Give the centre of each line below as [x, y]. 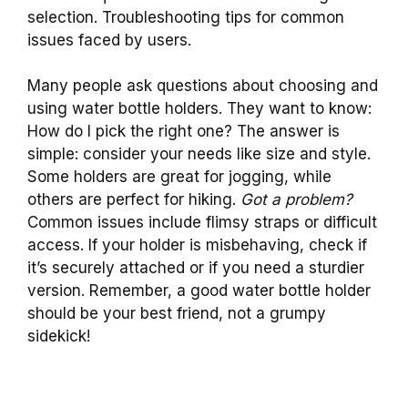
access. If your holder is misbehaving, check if [197, 245]
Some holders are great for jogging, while [179, 177]
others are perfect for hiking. [134, 200]
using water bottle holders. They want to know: [199, 109]
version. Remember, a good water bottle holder [199, 291]
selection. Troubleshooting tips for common [186, 17]
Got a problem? [296, 200]
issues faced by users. [109, 40]
